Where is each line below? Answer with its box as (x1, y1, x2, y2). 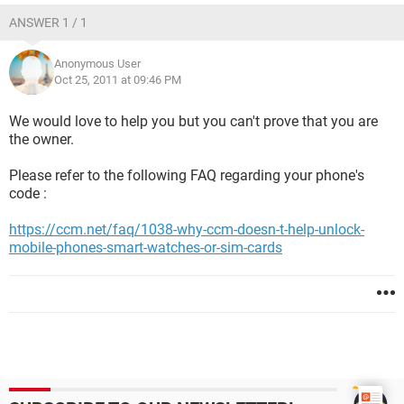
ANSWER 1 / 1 (9, 15, 87, 30)
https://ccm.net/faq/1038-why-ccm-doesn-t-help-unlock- (9, 221, 364, 238)
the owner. (9, 131, 74, 148)
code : (9, 185, 47, 202)
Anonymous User (54, 57, 141, 70)
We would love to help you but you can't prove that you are (9, 113, 378, 130)
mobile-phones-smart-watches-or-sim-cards (9, 239, 282, 256)
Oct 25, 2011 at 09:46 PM (54, 73, 181, 87)
